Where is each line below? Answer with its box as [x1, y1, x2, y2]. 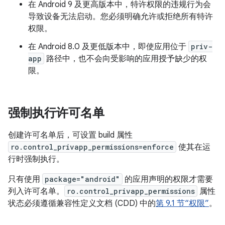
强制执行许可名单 [8, 105, 104, 121]
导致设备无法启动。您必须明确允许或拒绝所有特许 [28, 12, 213, 22]
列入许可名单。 [8, 186, 64, 196]
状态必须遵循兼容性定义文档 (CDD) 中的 [8, 198, 156, 208]
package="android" [45, 174, 120, 184]
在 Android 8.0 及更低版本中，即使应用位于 [28, 42, 188, 52]
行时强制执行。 [8, 154, 64, 164]
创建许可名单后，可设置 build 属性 [8, 130, 133, 140]
